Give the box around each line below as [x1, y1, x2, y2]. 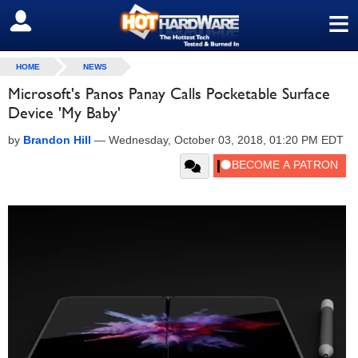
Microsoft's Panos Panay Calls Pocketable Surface [8, 84, 330, 103]
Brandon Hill [23, 133, 91, 146]
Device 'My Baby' [8, 103, 121, 122]
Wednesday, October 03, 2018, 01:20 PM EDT [109, 133, 344, 146]
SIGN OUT [12, 14, 82, 30]
